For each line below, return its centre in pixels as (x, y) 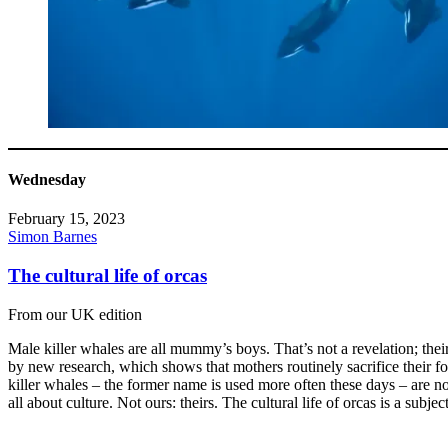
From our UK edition (75, 314)
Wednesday (47, 180)
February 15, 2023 (66, 219)
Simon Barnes (52, 237)
